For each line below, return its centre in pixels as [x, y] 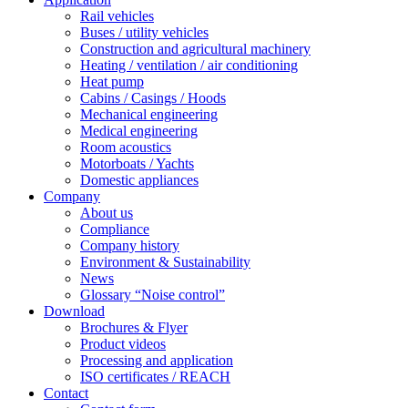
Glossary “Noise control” [153, 295]
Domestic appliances [139, 180]
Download [74, 311]
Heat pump [112, 82]
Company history [130, 245]
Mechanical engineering [149, 114]
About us [107, 213]
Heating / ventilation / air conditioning [189, 65]
